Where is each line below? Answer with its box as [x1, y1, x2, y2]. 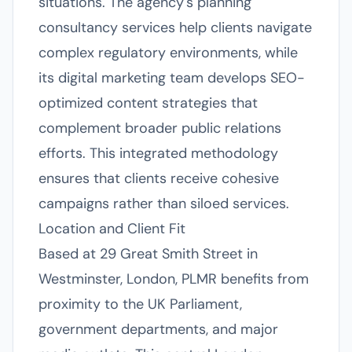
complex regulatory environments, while [38, 43, 298, 62]
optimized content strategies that [38, 93, 258, 112]
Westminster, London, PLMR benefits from [38, 269, 309, 288]
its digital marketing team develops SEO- [38, 68, 305, 87]
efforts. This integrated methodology [38, 144, 278, 163]
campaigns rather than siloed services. [38, 194, 289, 213]
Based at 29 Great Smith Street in [38, 244, 258, 263]
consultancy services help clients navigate [38, 18, 312, 37]
